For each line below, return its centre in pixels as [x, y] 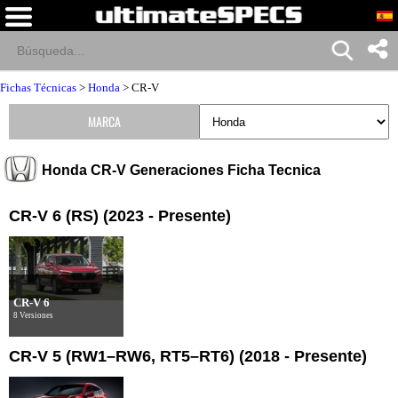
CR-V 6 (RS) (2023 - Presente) [120, 216]
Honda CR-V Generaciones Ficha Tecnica [181, 171]
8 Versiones [33, 315]
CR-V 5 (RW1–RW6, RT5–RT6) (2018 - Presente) [188, 356]
